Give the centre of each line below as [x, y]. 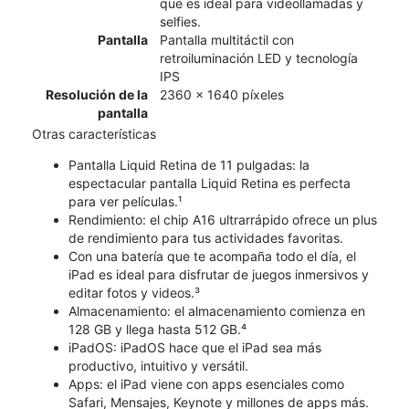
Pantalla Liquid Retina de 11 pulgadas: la [189, 164]
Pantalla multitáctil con [227, 39]
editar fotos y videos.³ [134, 292]
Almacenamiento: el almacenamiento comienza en [217, 310]
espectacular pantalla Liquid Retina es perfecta [210, 183]
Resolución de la [97, 94]
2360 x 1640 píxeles [222, 94]
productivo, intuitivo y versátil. [158, 365]
